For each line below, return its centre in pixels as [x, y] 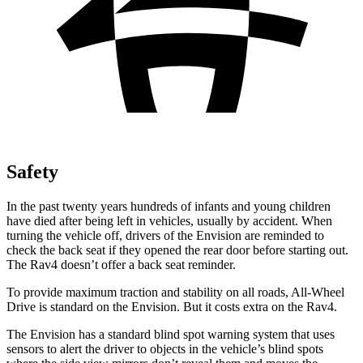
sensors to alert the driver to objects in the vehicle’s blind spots [165, 348]
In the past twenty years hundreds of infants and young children [169, 206]
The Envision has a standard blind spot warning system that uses [171, 334]
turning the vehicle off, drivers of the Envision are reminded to [165, 235]
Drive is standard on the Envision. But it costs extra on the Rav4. [172, 306]
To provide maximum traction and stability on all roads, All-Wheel [175, 292]
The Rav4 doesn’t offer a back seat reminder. [121, 264]
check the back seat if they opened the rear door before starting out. [177, 250]
